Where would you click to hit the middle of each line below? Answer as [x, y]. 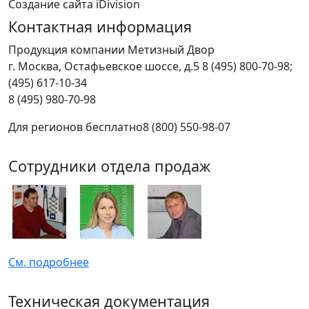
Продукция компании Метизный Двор [111, 50]
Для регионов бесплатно [76, 127]
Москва [38, 66]
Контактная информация [100, 27]
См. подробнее [49, 262]
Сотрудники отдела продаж [109, 166]
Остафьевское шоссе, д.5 [132, 66]
